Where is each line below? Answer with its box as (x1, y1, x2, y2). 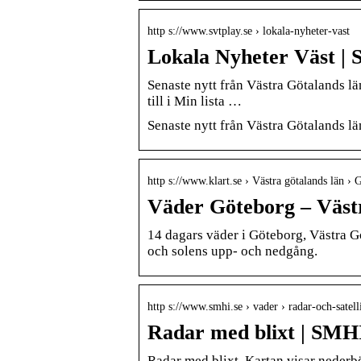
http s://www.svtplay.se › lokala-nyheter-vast (147, 24, 350, 37)
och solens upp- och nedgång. (147, 243, 317, 259)
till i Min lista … (147, 93, 242, 109)
